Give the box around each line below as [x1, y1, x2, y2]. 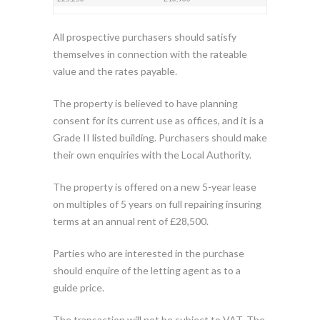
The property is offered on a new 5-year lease [53, 181, 256, 193]
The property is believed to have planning [53, 97, 238, 109]
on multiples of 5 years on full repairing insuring [53, 198, 261, 210]
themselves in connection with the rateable [53, 48, 247, 60]
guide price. [53, 281, 104, 294]
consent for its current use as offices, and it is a [53, 114, 264, 126]
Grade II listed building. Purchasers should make [53, 131, 267, 144]
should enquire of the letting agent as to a [53, 264, 241, 276]
